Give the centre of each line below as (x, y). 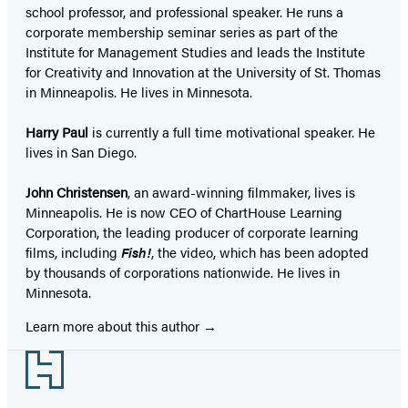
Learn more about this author (114, 326)
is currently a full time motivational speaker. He (232, 132)
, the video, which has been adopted (260, 252)
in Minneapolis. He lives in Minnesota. (139, 92)
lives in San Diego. (81, 152)
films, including (73, 252)
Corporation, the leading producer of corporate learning (192, 232)
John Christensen (76, 192)
